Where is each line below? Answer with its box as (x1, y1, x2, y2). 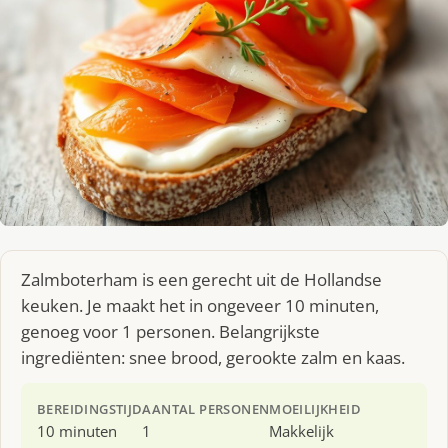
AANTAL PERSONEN (142, 399, 270, 418)
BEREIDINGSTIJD (37, 399, 143, 418)
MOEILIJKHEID (269, 399, 362, 418)
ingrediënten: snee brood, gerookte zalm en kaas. (21, 345, 405, 369)
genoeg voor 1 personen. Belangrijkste (21, 319, 320, 343)
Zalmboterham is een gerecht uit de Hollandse (21, 267, 382, 291)
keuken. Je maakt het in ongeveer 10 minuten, (21, 293, 379, 317)
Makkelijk (269, 420, 335, 441)
